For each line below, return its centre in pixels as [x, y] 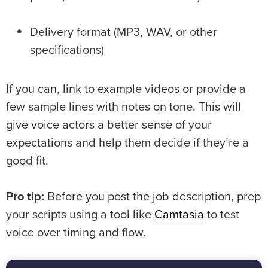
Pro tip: [27, 197]
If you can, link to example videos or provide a [126, 89]
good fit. [29, 161]
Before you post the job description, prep [154, 197]
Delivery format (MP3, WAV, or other [124, 33]
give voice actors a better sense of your [109, 125]
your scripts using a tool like [80, 215]
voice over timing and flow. [77, 233]
